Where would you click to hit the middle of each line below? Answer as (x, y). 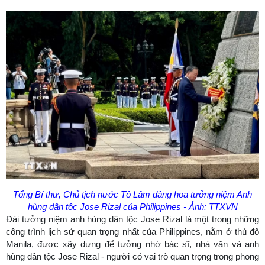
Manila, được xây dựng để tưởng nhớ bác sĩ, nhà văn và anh (132, 244)
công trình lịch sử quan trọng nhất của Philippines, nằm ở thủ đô (132, 231)
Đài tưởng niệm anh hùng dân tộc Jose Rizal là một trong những (132, 219)
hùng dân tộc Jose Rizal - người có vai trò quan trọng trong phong (132, 256)
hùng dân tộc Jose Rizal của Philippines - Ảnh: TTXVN (132, 206)
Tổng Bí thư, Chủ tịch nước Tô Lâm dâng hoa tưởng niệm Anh (132, 194)
